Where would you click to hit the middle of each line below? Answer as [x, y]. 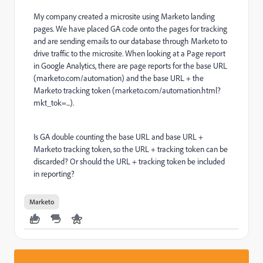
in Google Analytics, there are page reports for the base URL [130, 66]
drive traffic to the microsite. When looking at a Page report [129, 53]
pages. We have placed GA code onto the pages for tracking [130, 29]
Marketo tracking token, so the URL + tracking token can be [131, 149]
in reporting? [54, 174]
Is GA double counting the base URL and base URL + [118, 137]
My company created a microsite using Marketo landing [124, 16]
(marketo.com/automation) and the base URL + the [119, 78]
